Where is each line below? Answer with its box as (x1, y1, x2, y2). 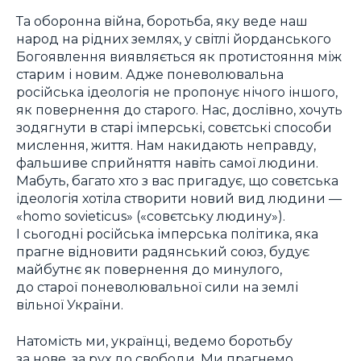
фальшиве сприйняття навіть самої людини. (16, 154, 318, 171)
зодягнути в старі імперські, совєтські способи (16, 118, 332, 135)
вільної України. (16, 296, 123, 313)
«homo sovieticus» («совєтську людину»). (16, 207, 285, 224)
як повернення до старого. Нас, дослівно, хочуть (16, 101, 342, 118)
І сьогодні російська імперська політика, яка (16, 225, 318, 242)
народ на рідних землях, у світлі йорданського (16, 30, 331, 47)
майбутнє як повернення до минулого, (16, 260, 282, 277)
